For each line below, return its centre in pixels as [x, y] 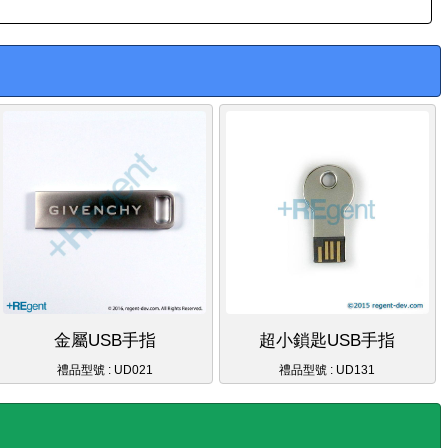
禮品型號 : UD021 [104, 369]
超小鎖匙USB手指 [327, 340]
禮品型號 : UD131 [327, 369]
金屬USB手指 [104, 340]
